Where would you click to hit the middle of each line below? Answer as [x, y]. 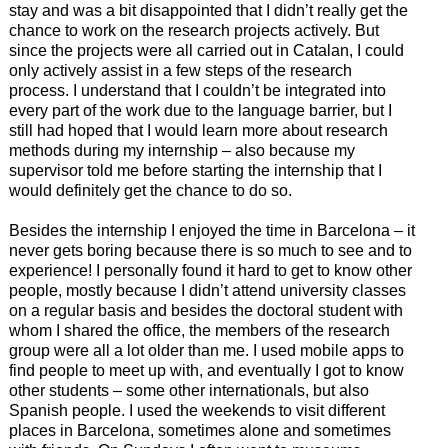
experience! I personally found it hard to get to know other [210, 271]
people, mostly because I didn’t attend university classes [207, 291]
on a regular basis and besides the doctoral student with [205, 311]
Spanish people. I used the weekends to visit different [196, 411]
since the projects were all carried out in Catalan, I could [206, 51]
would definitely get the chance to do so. [150, 191]
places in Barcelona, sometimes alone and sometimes [199, 431]
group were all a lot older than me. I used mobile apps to [206, 351]
